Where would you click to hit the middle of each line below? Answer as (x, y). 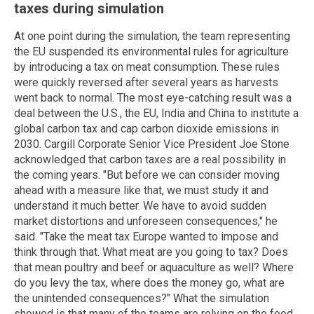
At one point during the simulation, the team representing (152, 36)
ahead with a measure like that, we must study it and (141, 190)
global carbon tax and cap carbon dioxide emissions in (146, 128)
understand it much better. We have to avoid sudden (140, 205)
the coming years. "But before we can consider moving (147, 175)
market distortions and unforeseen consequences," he (146, 221)
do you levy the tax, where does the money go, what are (149, 282)
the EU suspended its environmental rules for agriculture (151, 51)
